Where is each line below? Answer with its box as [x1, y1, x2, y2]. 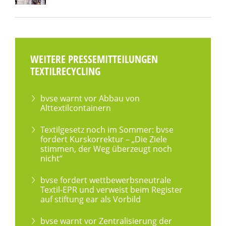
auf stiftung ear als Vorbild [40, 193, 141, 205]
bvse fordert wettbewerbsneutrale [40, 174, 171, 186]
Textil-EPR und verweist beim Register [40, 184, 183, 195]
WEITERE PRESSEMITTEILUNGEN [30, 52, 158, 67]
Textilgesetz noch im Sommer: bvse [40, 124, 174, 135]
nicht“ [40, 152, 63, 164]
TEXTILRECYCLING [30, 64, 100, 79]
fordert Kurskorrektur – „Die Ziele [40, 133, 167, 145]
